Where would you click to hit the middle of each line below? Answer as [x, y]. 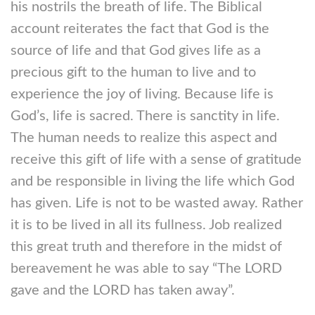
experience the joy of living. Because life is [142, 94]
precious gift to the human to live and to [133, 72]
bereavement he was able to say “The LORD [146, 269]
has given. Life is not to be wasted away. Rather [157, 203]
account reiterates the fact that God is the [140, 29]
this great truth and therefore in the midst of [146, 247]
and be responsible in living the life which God [153, 181]
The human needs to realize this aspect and [144, 138]
